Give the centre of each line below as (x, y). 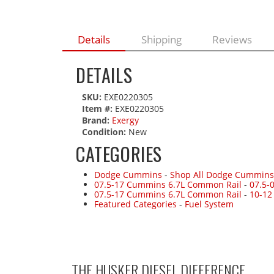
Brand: (96, 120)
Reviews (232, 40)
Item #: (98, 109)
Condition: (104, 132)
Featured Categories (135, 204)
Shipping (161, 40)
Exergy (125, 120)
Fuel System (209, 204)
